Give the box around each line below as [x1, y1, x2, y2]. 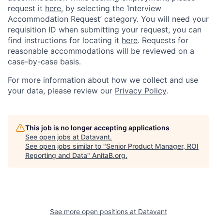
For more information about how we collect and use [8, 75, 198, 85]
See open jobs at [25, 133, 81, 141]
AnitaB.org [92, 151, 125, 159]
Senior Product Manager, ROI [106, 142, 199, 150]
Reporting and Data [25, 151, 87, 159]
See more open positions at [50, 207, 138, 216]
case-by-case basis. [8, 57, 81, 66]
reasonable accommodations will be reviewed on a [8, 46, 194, 56]
